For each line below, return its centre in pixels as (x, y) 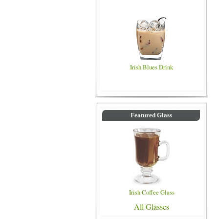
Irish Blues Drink (152, 67)
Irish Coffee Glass (152, 192)
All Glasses (152, 207)
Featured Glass (151, 115)
